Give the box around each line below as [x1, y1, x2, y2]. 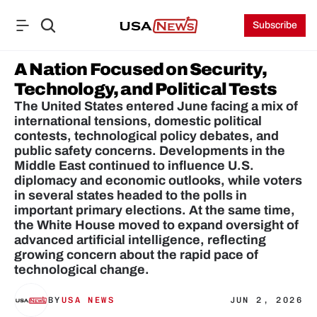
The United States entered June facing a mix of [14, 99, 298, 113]
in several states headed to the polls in [14, 188, 247, 202]
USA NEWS [61, 295, 115, 305]
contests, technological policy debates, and [14, 129, 279, 143]
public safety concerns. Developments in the [14, 144, 285, 158]
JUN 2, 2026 [229, 295, 303, 305]
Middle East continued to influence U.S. [14, 158, 254, 173]
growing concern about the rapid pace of [14, 248, 258, 262]
